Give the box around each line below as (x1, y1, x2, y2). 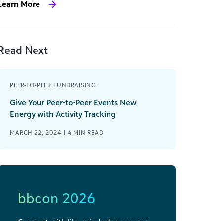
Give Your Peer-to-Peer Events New (10, 97, 137, 107)
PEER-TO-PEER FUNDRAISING (10, 81, 97, 89)
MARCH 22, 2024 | (10, 129, 68, 136)
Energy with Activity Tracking (10, 109, 116, 119)
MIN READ (73, 129, 104, 136)
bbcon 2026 (18, 189, 95, 207)
